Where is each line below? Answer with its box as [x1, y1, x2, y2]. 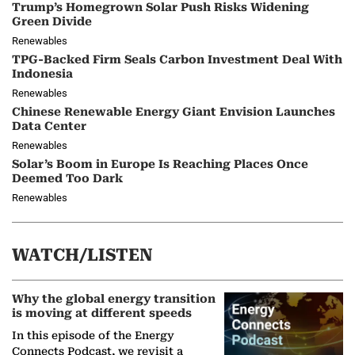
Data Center [12, 120, 86, 133]
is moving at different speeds [12, 307, 192, 321]
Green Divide [12, 14, 92, 29]
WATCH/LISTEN [12, 245, 153, 265]
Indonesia [12, 67, 73, 81]
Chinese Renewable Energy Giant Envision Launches [12, 105, 335, 119]
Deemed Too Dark [12, 172, 123, 186]
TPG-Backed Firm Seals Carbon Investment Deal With [12, 52, 342, 67]
